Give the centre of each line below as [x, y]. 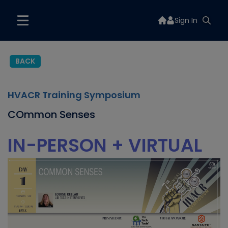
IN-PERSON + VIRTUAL [105, 145]
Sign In [186, 20]
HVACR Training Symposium [74, 95]
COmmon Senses [51, 115]
